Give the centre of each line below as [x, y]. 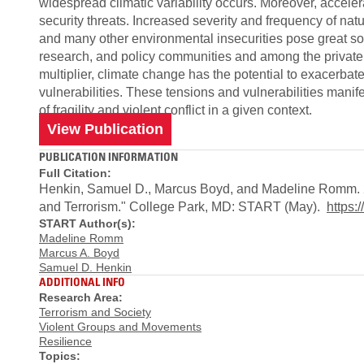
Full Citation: [75, 173]
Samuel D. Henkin [85, 267]
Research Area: [81, 297]
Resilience [65, 341]
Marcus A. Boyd [79, 252]
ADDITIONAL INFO [82, 281]
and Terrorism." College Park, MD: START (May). [183, 206]
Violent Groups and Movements [120, 327]
